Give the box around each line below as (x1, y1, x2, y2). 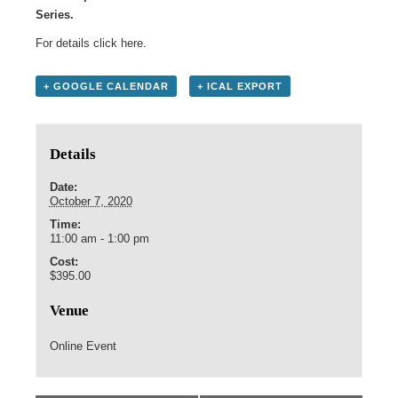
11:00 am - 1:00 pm (49, 232, 149, 246)
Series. (36, 7, 74, 21)
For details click (36, 36, 121, 50)
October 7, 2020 (49, 195, 132, 209)
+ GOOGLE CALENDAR (44, 80, 169, 92)
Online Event (49, 339, 116, 354)
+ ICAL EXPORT (196, 80, 283, 92)
